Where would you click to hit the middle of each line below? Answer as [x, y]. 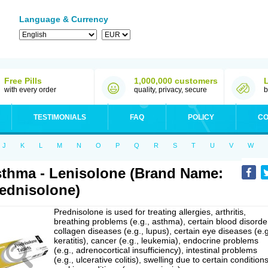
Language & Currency [64, 19]
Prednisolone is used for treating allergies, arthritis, [150, 212]
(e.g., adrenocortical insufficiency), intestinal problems [156, 250]
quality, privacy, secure [170, 90]
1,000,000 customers [176, 81]
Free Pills [23, 81]
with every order [30, 90]
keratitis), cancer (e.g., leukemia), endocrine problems [156, 240]
